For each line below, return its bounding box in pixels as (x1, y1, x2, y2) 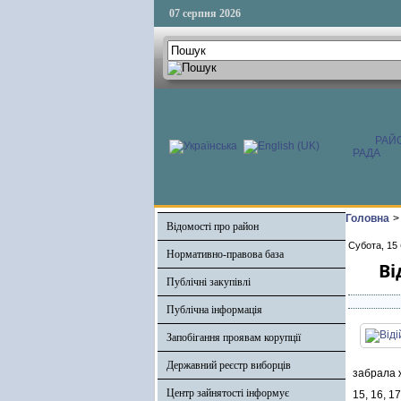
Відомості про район (166, 220, 259, 233)
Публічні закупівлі (166, 276, 251, 288)
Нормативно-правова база (166, 248, 284, 260)
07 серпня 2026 (169, 7, 241, 20)
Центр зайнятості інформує (166, 387, 289, 399)
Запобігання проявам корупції (166, 331, 301, 344)
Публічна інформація (166, 303, 262, 316)
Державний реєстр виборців (166, 359, 291, 371)
